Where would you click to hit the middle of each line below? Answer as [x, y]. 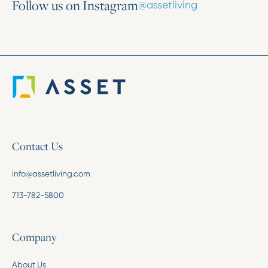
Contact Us [37, 146]
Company [34, 237]
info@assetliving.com [51, 174]
